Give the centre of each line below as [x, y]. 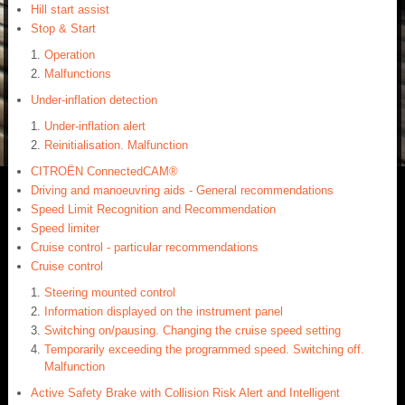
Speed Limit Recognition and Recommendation [153, 210]
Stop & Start [63, 29]
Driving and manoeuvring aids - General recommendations [182, 191]
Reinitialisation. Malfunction [116, 146]
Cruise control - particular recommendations [145, 248]
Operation [70, 55]
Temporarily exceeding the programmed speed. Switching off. [204, 350]
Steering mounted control [110, 293]
